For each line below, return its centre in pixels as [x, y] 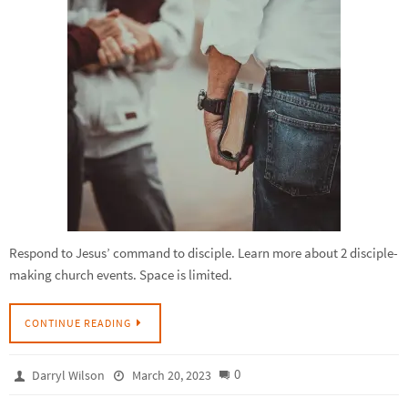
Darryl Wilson [69, 375]
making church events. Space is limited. [121, 275]
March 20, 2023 [171, 375]
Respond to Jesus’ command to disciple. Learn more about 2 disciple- [204, 253]
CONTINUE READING [78, 322]
